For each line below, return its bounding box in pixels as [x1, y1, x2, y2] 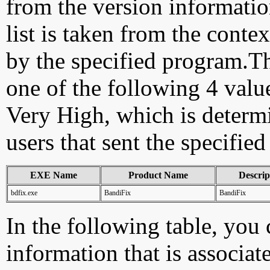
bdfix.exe [11, 189, 37, 197]
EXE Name [30, 170, 77, 180]
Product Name [128, 170, 188, 180]
